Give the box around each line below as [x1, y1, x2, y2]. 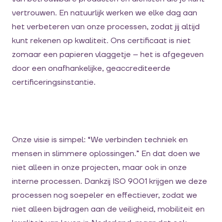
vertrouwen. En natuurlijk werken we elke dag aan [12, 8, 197, 18]
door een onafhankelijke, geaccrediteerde [12, 63, 170, 73]
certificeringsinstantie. [12, 77, 96, 87]
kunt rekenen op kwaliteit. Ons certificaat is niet [12, 36, 191, 46]
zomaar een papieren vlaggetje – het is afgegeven [12, 50, 204, 59]
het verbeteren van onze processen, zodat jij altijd [12, 22, 200, 32]
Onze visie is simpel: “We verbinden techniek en [12, 135, 188, 145]
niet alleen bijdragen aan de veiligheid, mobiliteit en [12, 204, 205, 214]
